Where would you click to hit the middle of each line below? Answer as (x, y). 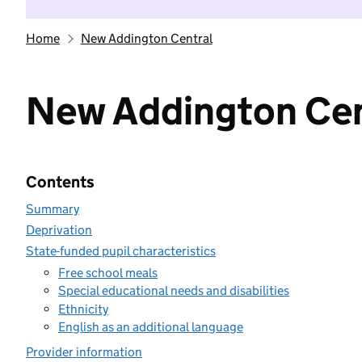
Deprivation (59, 230)
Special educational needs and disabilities (174, 290)
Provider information (84, 352)
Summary (53, 209)
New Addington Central (146, 38)
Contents (60, 182)
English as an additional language (151, 327)
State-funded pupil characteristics (121, 251)
